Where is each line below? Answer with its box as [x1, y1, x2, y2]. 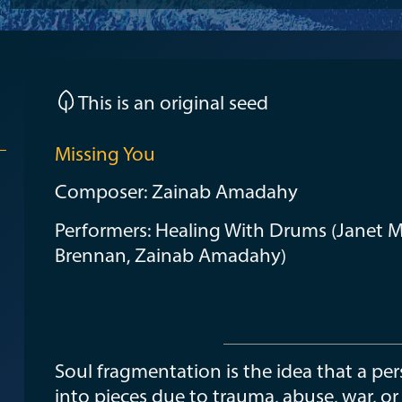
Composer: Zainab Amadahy [54, 179, 298, 204]
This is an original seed [77, 91, 268, 114]
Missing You [54, 142, 155, 165]
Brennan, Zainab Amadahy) [54, 242, 286, 267]
